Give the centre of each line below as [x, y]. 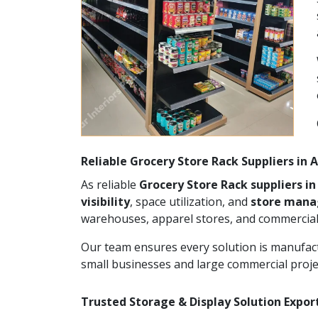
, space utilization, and [190, 202]
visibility [105, 202]
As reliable [110, 185]
